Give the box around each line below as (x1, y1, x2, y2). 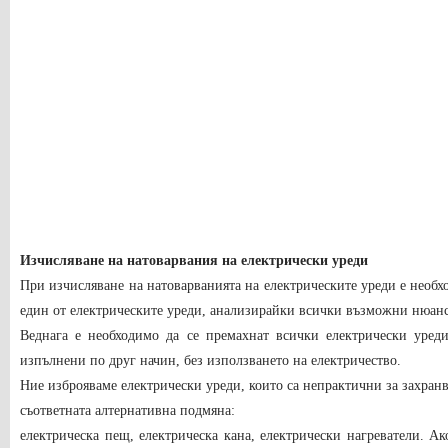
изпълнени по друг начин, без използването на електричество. (20, 353, 401, 368)
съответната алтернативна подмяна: (20, 403, 235, 418)
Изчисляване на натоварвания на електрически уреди (20, 253, 368, 268)
